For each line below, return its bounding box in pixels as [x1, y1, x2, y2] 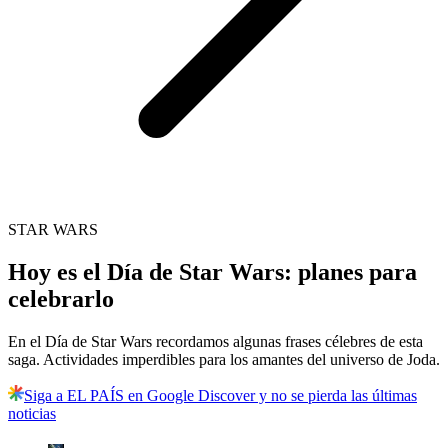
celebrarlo [8, 286, 114, 313]
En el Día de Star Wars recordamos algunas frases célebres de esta [8, 333, 423, 351]
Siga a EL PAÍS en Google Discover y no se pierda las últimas [24, 387, 417, 405]
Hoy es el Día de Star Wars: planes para [8, 259, 417, 286]
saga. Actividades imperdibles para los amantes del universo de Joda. [8, 351, 440, 369]
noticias [8, 405, 56, 423]
